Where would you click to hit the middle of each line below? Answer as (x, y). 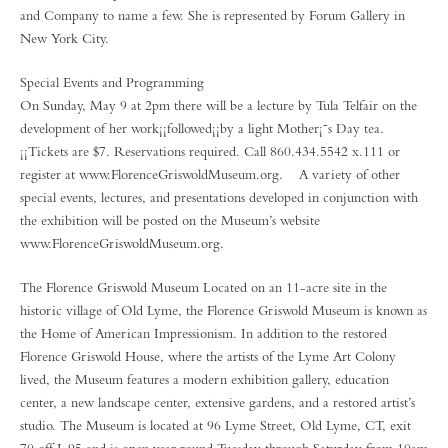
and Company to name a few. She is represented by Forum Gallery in (212, 15)
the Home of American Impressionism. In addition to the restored (203, 333)
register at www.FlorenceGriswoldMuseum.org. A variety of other (210, 174)
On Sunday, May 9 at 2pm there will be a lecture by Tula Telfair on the (218, 105)
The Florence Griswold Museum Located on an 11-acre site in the (203, 287)
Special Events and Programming (112, 82)
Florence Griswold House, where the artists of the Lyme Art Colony (208, 356)
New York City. (64, 38)
